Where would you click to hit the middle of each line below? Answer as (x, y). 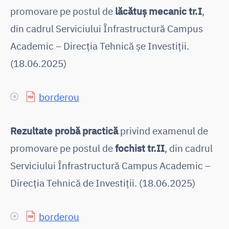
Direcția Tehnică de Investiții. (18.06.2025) (103, 182)
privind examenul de (163, 130)
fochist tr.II (140, 148)
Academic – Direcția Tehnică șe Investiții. (100, 45)
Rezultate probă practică (64, 130)
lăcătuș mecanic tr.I (158, 11)
